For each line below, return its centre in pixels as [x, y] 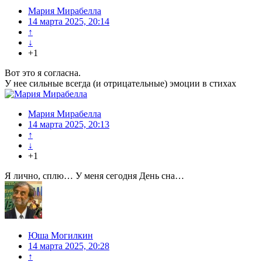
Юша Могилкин [61, 236]
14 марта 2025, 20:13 [69, 125]
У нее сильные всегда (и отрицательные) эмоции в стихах [120, 84]
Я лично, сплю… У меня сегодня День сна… [94, 176]
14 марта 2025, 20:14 [69, 22]
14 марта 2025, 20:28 [69, 246]
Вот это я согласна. [43, 73]
